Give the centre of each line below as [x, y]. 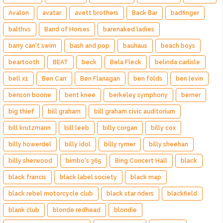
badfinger [185, 13]
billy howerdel [30, 144]
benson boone [30, 95]
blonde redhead [77, 210]
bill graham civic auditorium [135, 111]
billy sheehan [168, 144]
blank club [24, 210]
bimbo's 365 [84, 161]
